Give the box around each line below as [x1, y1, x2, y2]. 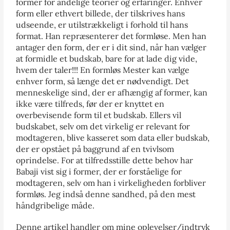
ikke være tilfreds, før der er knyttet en [16, 98, 165, 109]
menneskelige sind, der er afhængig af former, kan [16, 87, 208, 98]
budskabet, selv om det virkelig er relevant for [16, 121, 190, 131]
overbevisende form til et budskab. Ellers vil [16, 109, 182, 120]
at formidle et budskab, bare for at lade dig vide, [16, 53, 198, 64]
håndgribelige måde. [16, 200, 95, 210]
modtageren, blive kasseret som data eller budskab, [16, 132, 210, 143]
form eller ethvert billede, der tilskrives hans [16, 8, 185, 18]
